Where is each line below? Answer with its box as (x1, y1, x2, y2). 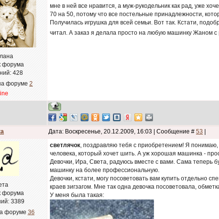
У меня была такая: (50, 192, 104, 198)
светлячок (50, 142, 80, 149)
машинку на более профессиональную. (50, 167, 159, 174)
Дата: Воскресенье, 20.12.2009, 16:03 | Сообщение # (48, 128, 196, 135)
